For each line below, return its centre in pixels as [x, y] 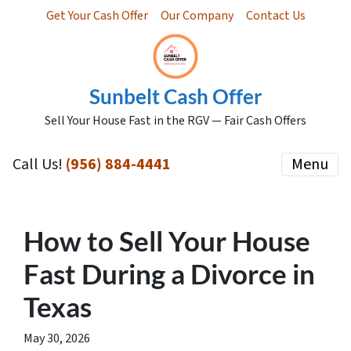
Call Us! [39, 165]
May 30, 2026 [57, 338]
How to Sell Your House [167, 241]
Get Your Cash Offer [97, 16]
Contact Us [275, 16]
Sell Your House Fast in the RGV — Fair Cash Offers [175, 121]
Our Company [197, 16]
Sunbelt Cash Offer [175, 96]
